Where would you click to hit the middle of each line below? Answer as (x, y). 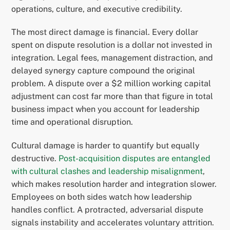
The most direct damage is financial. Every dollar (105, 32)
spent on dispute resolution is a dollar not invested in (112, 45)
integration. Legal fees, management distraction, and (112, 58)
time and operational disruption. (72, 122)
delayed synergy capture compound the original (103, 71)
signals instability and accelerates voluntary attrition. (113, 223)
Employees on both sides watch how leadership (102, 197)
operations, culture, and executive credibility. (97, 9)
